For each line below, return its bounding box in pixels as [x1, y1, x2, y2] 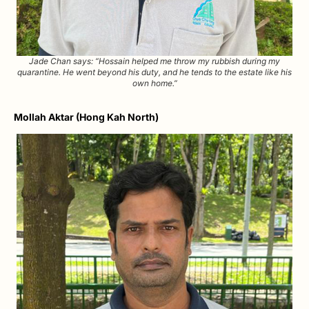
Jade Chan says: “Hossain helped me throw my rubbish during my [29, 56, 280, 67]
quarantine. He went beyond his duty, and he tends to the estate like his [17, 67, 292, 78]
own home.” [132, 78, 177, 89]
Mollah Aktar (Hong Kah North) [14, 111, 159, 123]
